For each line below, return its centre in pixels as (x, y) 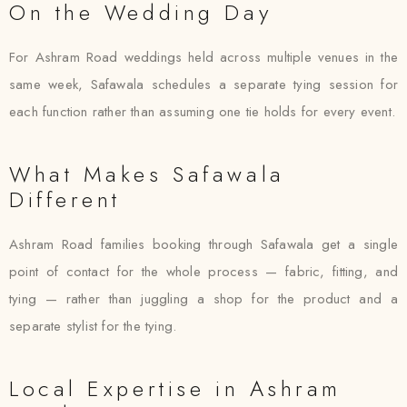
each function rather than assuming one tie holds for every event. (203, 112)
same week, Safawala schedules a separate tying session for (203, 84)
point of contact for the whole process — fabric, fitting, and (203, 272)
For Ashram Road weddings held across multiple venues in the (203, 57)
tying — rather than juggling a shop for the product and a (203, 299)
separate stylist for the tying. (93, 326)
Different (65, 199)
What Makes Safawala (147, 174)
